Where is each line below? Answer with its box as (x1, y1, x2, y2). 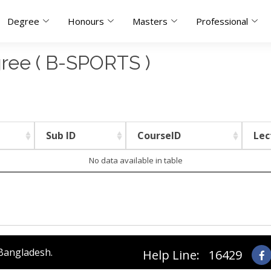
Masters (132, 15, 168, 27)
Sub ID (46, 129, 76, 142)
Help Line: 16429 (143, 247, 242, 263)
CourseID (137, 129, 181, 142)
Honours (68, 15, 104, 27)
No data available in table (88, 155, 183, 166)
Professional (196, 15, 248, 27)
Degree (7, 15, 39, 27)
